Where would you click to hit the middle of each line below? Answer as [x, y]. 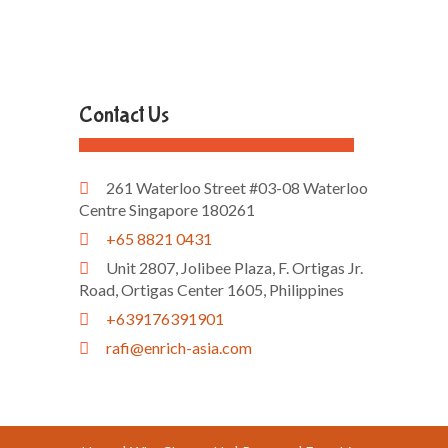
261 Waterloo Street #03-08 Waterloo [237, 187]
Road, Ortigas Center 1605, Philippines [211, 289]
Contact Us [124, 115]
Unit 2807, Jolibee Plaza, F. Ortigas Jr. [234, 267]
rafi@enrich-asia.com [179, 347]
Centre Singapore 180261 [167, 209]
